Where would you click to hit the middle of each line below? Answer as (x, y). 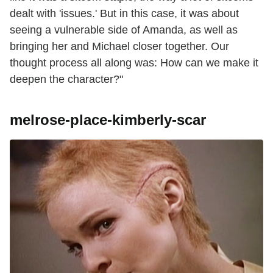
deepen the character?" (66, 80)
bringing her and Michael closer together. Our (119, 47)
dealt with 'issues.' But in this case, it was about (124, 14)
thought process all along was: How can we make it (134, 63)
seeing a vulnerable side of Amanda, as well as (124, 30)
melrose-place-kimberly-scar (108, 120)
